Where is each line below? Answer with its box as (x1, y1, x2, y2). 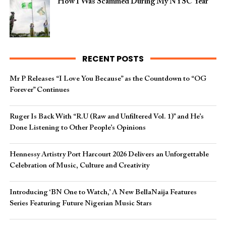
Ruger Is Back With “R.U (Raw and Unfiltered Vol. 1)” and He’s (9, 113, 204, 121)
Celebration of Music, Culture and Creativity (9, 162, 149, 169)
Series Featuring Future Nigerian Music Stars (9, 200, 152, 207)
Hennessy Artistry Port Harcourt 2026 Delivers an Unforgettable (9, 151, 209, 158)
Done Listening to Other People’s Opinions (9, 124, 146, 132)
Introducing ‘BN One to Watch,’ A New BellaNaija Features (9, 189, 197, 196)
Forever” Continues (9, 86, 70, 94)
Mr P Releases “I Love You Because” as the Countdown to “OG (9, 75, 206, 83)
